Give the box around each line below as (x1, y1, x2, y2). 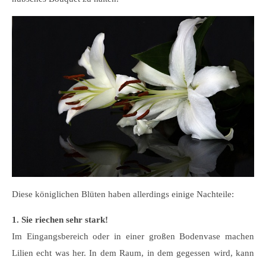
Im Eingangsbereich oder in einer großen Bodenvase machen (12, 231, 254, 241)
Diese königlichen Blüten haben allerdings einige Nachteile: (12, 189, 234, 199)
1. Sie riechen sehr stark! (12, 214, 108, 224)
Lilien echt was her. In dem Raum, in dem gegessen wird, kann (12, 248, 254, 258)
